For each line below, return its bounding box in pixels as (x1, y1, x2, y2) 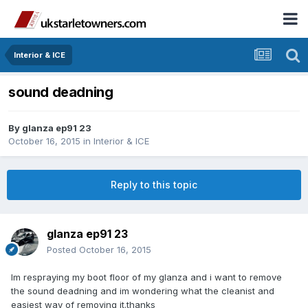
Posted (47, 244, 79, 256)
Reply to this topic (111, 179, 197, 191)
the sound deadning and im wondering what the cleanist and (11, 285, 274, 297)
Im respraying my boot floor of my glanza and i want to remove (11, 272, 282, 283)
